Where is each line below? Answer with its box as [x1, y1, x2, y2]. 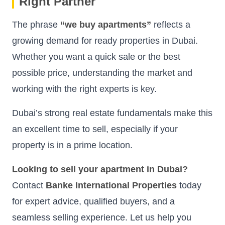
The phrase [12, 19, 60, 30]
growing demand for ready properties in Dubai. [12, 35, 198, 46]
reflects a [151, 19, 190, 30]
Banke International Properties [46, 180, 177, 190]
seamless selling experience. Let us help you [12, 212, 191, 222]
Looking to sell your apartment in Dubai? [12, 164, 188, 174]
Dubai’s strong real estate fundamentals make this [12, 107, 212, 118]
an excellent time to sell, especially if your [12, 124, 178, 134]
